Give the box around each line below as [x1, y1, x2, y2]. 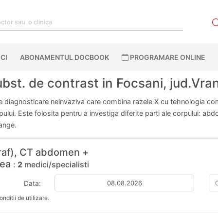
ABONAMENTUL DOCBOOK [19, 53, 109, 61]
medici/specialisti [22, 160, 89, 169]
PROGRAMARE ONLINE [128, 53, 205, 61]
